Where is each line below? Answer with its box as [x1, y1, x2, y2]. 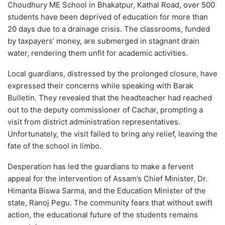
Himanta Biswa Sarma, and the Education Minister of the [8, 185, 206, 195]
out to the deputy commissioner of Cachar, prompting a [8, 104, 203, 115]
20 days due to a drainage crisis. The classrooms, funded [8, 24, 210, 34]
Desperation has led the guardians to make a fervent [8, 161, 193, 171]
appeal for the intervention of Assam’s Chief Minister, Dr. [8, 173, 207, 183]
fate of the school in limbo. [8, 141, 101, 151]
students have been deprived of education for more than [8, 12, 208, 22]
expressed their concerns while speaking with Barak [8, 80, 193, 90]
